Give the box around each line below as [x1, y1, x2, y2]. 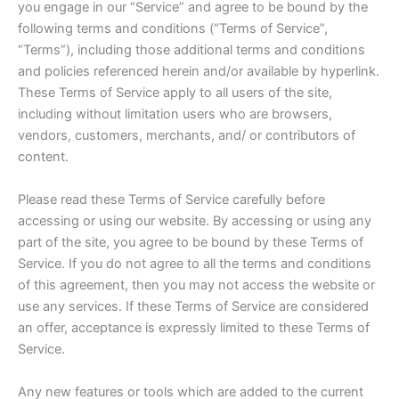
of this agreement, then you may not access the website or [18, 277, 375, 294]
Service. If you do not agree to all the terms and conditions [18, 256, 371, 273]
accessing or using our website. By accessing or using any [18, 213, 371, 230]
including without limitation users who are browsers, [18, 106, 332, 123]
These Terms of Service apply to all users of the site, [18, 85, 332, 102]
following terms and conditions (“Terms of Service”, [18, 20, 328, 37]
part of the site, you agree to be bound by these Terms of [18, 234, 363, 251]
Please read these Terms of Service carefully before [18, 191, 325, 208]
